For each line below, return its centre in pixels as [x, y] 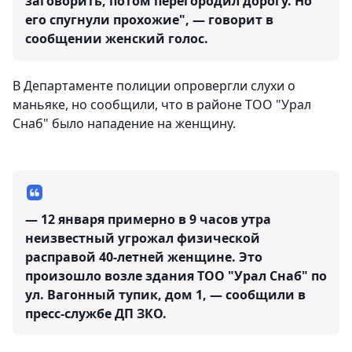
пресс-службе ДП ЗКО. [96, 314]
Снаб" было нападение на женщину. [124, 124]
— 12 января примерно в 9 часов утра [148, 220]
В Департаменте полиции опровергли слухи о [154, 86]
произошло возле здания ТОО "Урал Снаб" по [176, 276]
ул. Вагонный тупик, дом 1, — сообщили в [165, 295]
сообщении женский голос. [117, 39]
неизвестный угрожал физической [143, 238]
